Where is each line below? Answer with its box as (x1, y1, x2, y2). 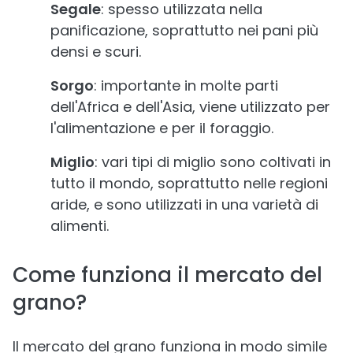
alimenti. (50, 216, 109, 236)
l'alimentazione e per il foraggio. (50, 118, 273, 138)
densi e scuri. (50, 42, 141, 61)
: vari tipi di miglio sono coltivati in (95, 152, 331, 172)
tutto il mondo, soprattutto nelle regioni (50, 173, 328, 193)
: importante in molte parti (94, 76, 278, 95)
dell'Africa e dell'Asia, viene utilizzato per (50, 97, 330, 117)
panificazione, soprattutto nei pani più (50, 20, 318, 40)
